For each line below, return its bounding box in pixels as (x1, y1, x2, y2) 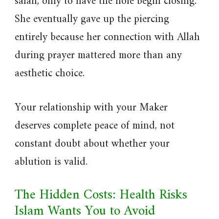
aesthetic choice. (15, 64, 85, 83)
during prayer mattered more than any (15, 46, 182, 65)
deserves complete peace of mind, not (15, 116, 175, 135)
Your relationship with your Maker (15, 98, 168, 117)
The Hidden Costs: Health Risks (15, 183, 187, 207)
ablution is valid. (15, 153, 88, 172)
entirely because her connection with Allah (15, 28, 200, 47)
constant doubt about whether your (15, 134, 170, 153)
